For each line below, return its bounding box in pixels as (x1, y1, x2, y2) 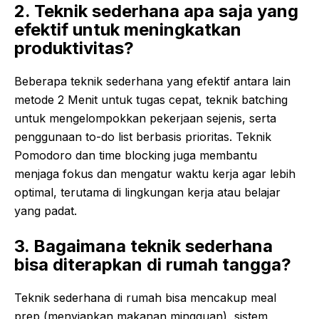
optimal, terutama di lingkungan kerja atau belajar (14, 185, 281, 200)
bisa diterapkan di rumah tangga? (14, 254, 291, 276)
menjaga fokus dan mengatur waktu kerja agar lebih (14, 167, 296, 182)
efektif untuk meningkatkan (14, 19, 241, 41)
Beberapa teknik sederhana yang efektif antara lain (14, 74, 291, 89)
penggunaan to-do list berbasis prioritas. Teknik (14, 130, 271, 145)
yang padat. (14, 204, 77, 219)
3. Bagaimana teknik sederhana (14, 236, 273, 257)
